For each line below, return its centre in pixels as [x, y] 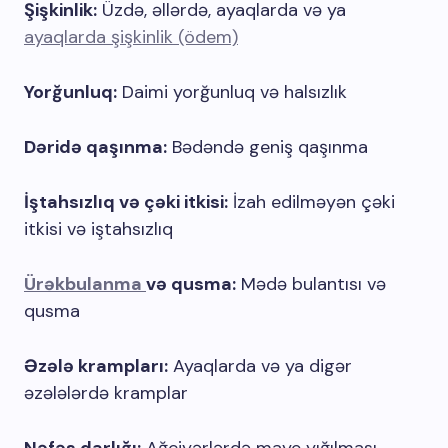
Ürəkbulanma [85, 284]
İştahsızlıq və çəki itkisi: [126, 202]
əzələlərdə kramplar [106, 393]
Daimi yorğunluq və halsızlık [232, 92]
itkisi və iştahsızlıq [98, 229]
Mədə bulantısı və [311, 284]
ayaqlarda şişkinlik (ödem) [131, 37]
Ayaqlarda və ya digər [260, 366]
